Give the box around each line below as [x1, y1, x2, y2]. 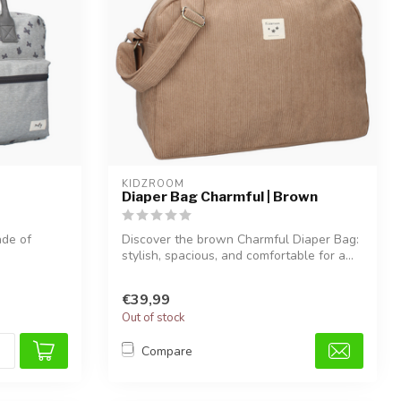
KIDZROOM [122, 177, 184, 191]
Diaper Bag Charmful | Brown [122, 188, 318, 205]
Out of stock [122, 310, 185, 327]
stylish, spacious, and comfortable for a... [122, 247, 354, 264]
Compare [141, 342, 192, 360]
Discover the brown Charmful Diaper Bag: [122, 231, 359, 248]
